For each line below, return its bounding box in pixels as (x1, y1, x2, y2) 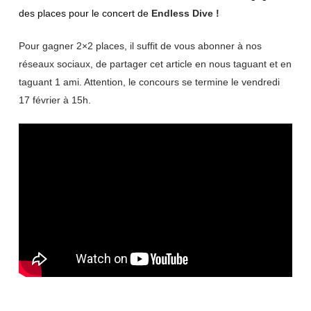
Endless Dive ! (151, 8, 222, 19)
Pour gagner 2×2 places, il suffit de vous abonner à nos (18, 40, 262, 51)
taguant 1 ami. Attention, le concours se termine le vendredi (18, 76, 280, 87)
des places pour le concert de (18, 8, 151, 19)
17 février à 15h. (18, 94, 91, 106)
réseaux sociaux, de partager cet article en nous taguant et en (18, 58, 292, 69)
